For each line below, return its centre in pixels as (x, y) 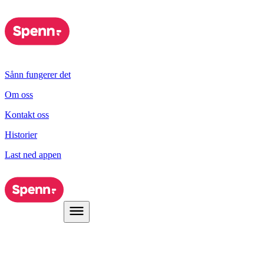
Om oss (19, 95)
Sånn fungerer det (38, 75)
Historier (21, 135)
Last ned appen (33, 155)
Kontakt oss (27, 115)
